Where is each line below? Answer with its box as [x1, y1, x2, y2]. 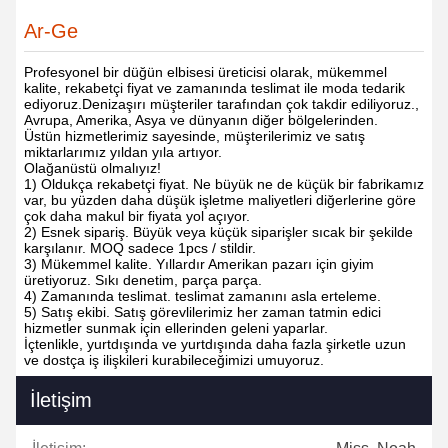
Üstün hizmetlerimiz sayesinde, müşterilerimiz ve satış [24, 128, 365, 144]
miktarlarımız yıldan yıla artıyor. [24, 144, 222, 160]
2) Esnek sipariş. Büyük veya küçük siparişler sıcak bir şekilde [24, 224, 413, 240]
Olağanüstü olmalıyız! [24, 160, 161, 176]
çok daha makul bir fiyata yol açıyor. [24, 208, 250, 224]
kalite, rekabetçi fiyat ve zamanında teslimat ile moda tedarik [24, 80, 405, 96]
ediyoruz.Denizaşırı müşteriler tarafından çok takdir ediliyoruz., [24, 96, 419, 112]
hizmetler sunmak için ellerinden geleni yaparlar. [24, 320, 328, 336]
